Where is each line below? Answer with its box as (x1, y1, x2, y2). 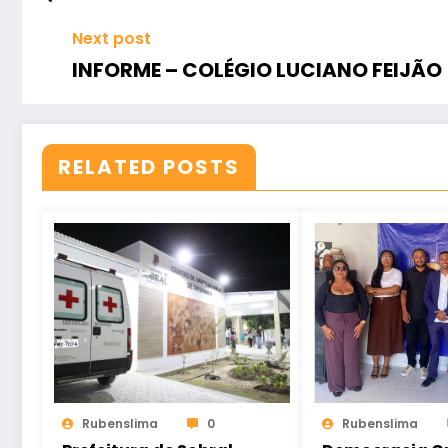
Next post (72, 26, 151, 50)
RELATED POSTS (58, 152, 240, 181)
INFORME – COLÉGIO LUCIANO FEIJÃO (72, 55, 442, 84)
